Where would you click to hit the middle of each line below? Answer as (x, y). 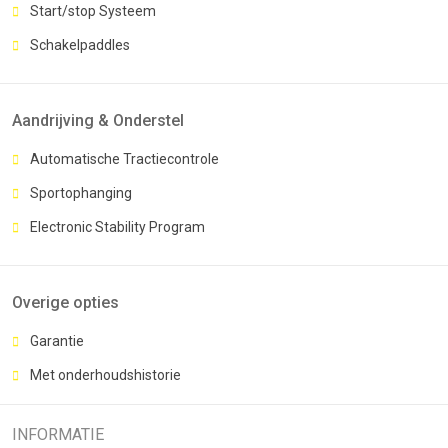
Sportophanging (81, 192)
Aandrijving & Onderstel (98, 120)
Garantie (57, 340)
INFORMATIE (58, 434)
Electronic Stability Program (117, 226)
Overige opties (65, 302)
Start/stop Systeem (93, 10)
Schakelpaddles (80, 44)
